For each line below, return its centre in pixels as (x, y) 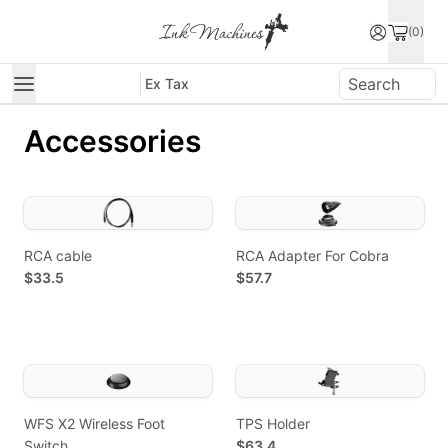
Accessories (112, 141)
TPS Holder (273, 423)
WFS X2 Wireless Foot (94, 423)
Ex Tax (167, 83)
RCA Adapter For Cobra (312, 255)
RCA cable (58, 255)
